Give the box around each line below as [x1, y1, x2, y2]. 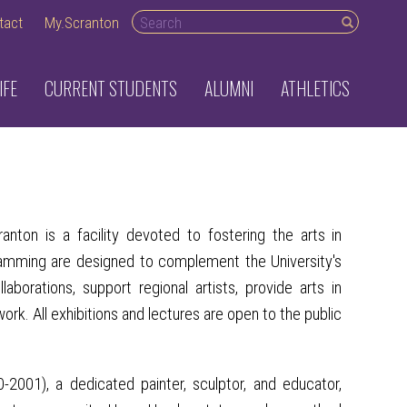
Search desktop [132, 9, 233, 29]
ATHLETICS [281, 74, 350, 102]
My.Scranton [45, 14, 119, 32]
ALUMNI [204, 74, 253, 102]
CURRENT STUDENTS [45, 74, 177, 102]
